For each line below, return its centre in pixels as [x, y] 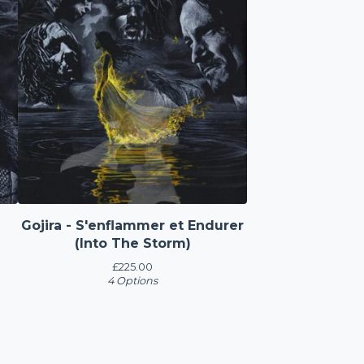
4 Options [132, 280]
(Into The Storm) [132, 243]
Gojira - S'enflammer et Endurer [132, 225]
